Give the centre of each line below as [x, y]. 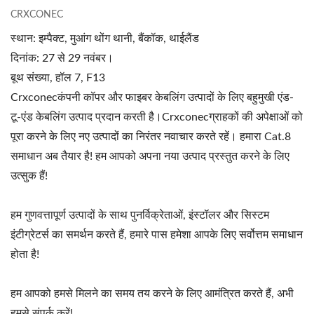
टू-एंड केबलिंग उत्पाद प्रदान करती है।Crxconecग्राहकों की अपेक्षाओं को [157, 117]
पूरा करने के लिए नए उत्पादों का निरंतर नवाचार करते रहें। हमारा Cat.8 [151, 136]
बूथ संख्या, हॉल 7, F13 [58, 77]
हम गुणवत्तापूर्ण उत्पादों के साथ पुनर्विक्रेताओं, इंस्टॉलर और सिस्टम [140, 215]
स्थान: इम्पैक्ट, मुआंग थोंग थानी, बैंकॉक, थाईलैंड [105, 38]
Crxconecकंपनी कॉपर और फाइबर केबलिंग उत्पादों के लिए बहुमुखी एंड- [152, 97]
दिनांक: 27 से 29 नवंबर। [62, 58]
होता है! [25, 254]
